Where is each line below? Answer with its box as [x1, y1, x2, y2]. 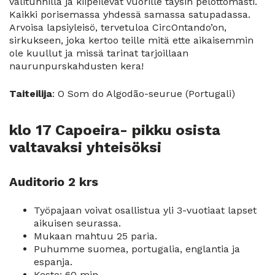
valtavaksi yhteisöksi [9, 138, 161, 156]
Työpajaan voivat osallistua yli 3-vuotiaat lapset [34, 204, 257, 216]
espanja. [34, 255, 72, 268]
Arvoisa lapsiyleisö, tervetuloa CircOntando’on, [9, 21, 227, 33]
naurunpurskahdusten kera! [9, 60, 144, 72]
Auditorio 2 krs [9, 174, 98, 189]
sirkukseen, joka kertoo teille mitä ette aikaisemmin [9, 34, 254, 46]
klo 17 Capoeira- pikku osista [9, 121, 220, 139]
